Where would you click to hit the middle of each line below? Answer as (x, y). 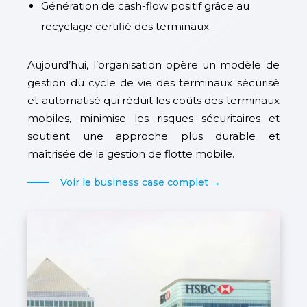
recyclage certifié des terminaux (125, 27)
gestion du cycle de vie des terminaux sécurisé (153, 83)
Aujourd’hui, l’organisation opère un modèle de (153, 65)
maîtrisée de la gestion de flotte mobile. (131, 154)
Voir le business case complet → (141, 182)
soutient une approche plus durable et (153, 136)
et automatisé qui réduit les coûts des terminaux (153, 101)
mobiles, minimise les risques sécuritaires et (153, 119)
